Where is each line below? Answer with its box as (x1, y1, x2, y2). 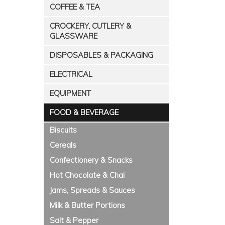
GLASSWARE (50, 31, 97, 41)
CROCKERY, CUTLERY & (50, 21, 131, 31)
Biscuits (50, 125, 77, 135)
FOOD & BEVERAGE (50, 107, 119, 117)
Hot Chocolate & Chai (50, 170, 125, 180)
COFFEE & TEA (50, 2, 100, 12)
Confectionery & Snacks (50, 155, 133, 165)
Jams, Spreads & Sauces (50, 185, 135, 195)
